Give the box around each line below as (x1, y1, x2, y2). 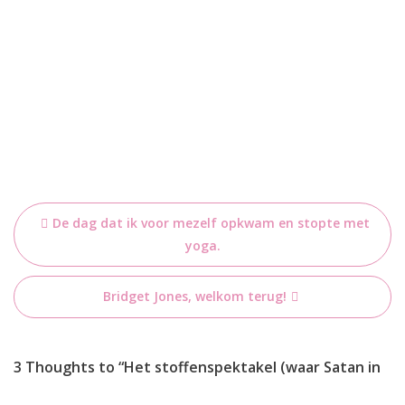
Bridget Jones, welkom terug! (102, 287, 287, 305)
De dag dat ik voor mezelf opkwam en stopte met (52, 214, 370, 231)
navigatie (13, 228, 128, 265)
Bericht (13, 198, 106, 235)
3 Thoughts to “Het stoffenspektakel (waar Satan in (14, 357, 381, 377)
